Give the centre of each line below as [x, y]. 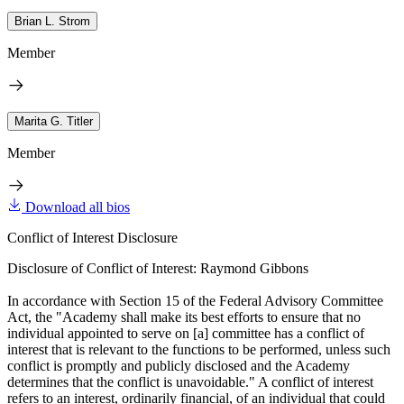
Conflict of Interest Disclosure [92, 237]
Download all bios [78, 207]
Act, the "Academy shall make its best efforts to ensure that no [184, 317]
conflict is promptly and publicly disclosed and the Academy [179, 365]
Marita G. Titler [54, 121]
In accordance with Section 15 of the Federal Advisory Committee [195, 300]
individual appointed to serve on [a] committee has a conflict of [186, 333]
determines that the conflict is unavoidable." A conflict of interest [190, 381]
